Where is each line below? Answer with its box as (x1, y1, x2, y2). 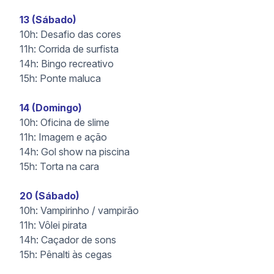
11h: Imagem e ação (20, 131, 107, 143)
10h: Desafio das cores (20, 28, 121, 40)
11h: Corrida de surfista (20, 43, 119, 55)
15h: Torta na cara (20, 160, 99, 172)
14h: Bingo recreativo (20, 57, 114, 70)
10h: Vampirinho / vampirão (20, 204, 139, 217)
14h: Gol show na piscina (20, 146, 130, 158)
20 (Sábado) (20, 190, 80, 202)
